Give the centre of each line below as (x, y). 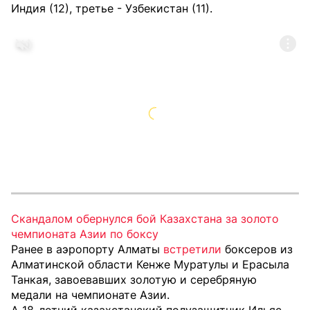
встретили (192, 249)
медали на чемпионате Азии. (90, 295)
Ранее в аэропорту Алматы (85, 249)
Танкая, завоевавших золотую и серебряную (134, 280)
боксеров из (259, 249)
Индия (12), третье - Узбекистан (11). (112, 9)
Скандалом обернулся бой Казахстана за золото (145, 219)
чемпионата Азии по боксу (85, 234)
